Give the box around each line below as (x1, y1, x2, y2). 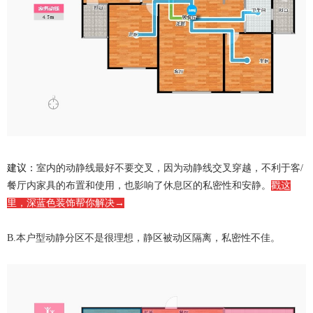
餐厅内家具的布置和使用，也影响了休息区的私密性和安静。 (7, 180, 271, 191)
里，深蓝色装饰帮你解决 (7, 198, 115, 209)
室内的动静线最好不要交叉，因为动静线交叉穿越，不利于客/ (36, 163, 303, 174)
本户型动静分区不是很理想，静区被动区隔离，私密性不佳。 (16, 232, 280, 244)
